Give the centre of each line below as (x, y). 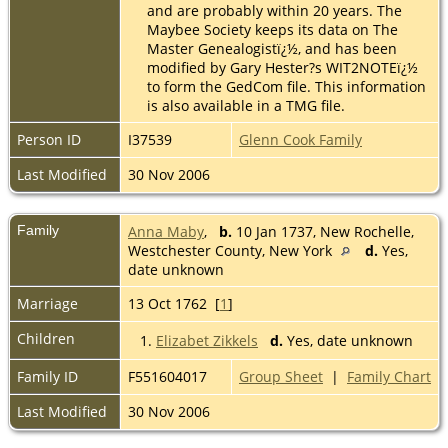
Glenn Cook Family (300, 139)
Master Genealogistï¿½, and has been (272, 48)
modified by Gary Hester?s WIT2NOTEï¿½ (282, 67)
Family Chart (389, 376)
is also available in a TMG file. (246, 105)
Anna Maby (166, 231)
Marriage (47, 303)
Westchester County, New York (232, 250)
